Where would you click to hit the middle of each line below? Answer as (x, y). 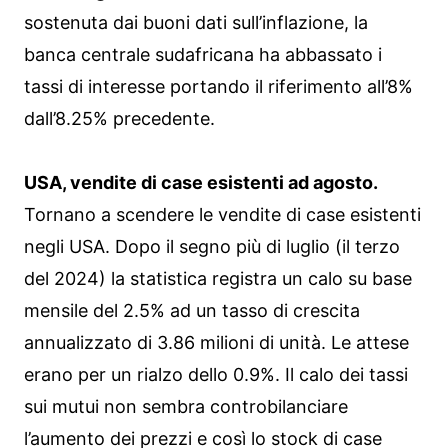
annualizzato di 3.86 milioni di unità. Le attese (216, 342)
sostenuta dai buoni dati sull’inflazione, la (196, 22)
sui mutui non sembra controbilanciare (186, 406)
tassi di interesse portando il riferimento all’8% (218, 86)
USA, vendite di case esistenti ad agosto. (201, 182)
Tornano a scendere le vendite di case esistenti (222, 214)
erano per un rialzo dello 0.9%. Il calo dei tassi (216, 374)
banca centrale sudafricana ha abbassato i (203, 54)
